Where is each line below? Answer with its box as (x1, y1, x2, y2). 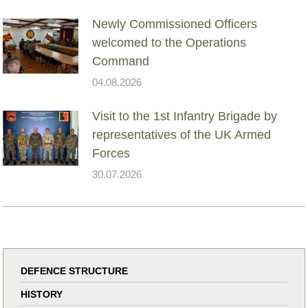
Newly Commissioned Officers (92, 16, 258, 31)
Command (92, 54, 150, 68)
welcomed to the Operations (92, 35, 247, 49)
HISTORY (21, 288, 63, 300)
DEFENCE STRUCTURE (21, 265, 129, 276)
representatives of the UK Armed (92, 127, 272, 142)
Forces (92, 146, 131, 160)
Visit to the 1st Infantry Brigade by (92, 109, 278, 123)
